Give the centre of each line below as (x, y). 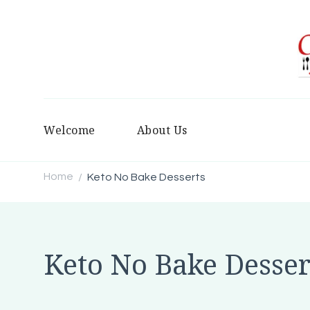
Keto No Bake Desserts (146, 177)
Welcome (70, 130)
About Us (162, 130)
